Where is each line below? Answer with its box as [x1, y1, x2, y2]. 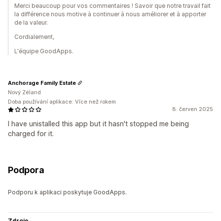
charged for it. [8, 129, 54, 138]
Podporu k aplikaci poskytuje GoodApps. [8, 188, 127, 196]
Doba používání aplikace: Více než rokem [8, 98, 116, 106]
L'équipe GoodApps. [14, 47, 74, 55]
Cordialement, [14, 33, 54, 41]
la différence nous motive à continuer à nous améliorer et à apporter [14, 10, 206, 18]
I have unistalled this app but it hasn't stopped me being [8, 119, 189, 128]
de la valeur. [14, 19, 48, 27]
